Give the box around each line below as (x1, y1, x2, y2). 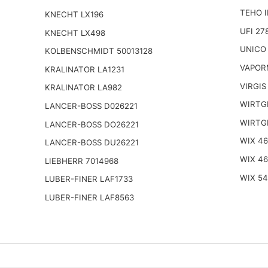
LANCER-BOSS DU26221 (44, 138, 139, 148)
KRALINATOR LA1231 (44, 64, 124, 74)
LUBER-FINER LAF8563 (44, 192, 134, 202)
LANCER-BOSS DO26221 (44, 119, 139, 129)
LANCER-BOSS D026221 (44, 100, 138, 111)
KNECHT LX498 (44, 28, 105, 38)
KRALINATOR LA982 (44, 83, 122, 93)
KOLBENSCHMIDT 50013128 (44, 46, 153, 56)
